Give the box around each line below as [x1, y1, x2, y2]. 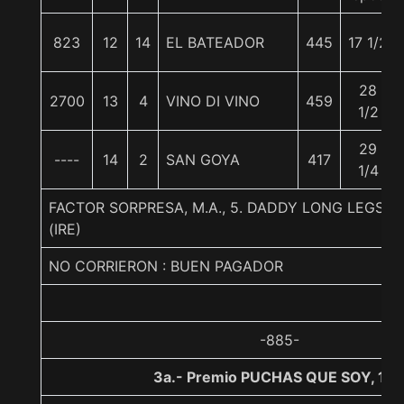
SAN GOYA [166, 151, 240, 169]
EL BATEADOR [166, 33, 264, 51]
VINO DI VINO [166, 92, 260, 110]
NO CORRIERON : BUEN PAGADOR [49, 257, 283, 275]
